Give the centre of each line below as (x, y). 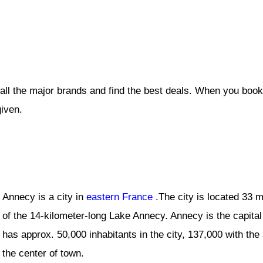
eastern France (119, 197)
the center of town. (43, 253)
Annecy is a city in (44, 197)
